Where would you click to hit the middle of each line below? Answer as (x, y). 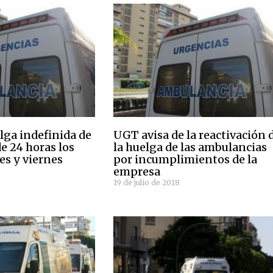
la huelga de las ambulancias (190, 147)
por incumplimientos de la (186, 160)
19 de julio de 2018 (147, 183)
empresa (137, 172)
